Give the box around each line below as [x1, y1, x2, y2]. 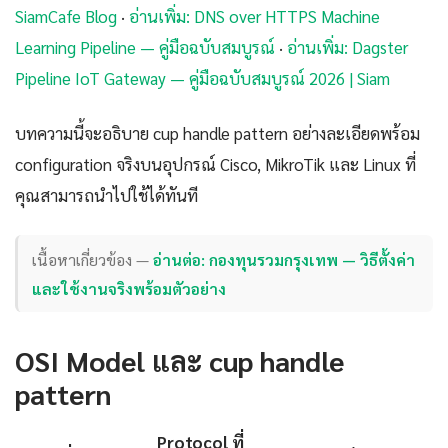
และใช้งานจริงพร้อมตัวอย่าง [32, 277, 227, 299]
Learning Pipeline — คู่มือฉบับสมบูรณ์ [15, 36, 275, 59]
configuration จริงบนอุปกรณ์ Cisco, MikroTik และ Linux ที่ [15, 153, 416, 176]
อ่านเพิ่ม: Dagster [287, 36, 408, 59]
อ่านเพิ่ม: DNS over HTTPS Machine [129, 5, 380, 28]
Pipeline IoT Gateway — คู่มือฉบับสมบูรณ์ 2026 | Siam [15, 67, 390, 90]
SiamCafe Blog [15, 5, 117, 28]
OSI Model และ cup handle [15, 342, 344, 379]
